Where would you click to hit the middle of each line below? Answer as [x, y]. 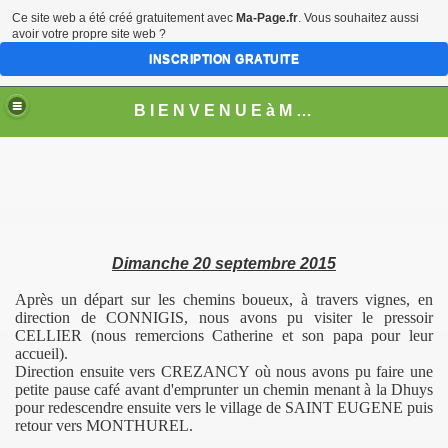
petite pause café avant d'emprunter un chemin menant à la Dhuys [224, 389]
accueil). [41, 353]
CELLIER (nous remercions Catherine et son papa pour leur [224, 335]
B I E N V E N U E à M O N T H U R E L [304, 110]
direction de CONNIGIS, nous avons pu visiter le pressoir [224, 317]
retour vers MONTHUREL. [104, 425]
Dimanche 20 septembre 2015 [224, 263]
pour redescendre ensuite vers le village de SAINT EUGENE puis [224, 407]
